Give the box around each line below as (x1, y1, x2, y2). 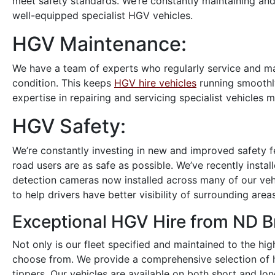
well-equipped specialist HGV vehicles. (12, 9, 193, 21)
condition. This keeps (12, 77, 114, 89)
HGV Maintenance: (12, 32, 187, 56)
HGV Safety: (12, 114, 126, 138)
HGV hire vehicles (114, 77, 196, 89)
